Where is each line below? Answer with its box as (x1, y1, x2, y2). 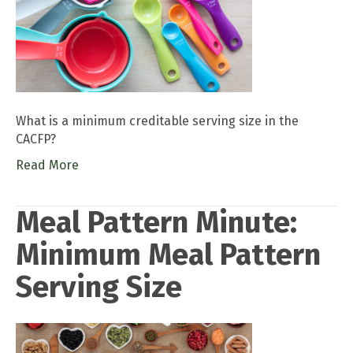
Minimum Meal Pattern (16, 236, 321, 273)
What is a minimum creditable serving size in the (16, 113, 299, 128)
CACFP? (16, 131, 56, 147)
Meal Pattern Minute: (16, 203, 297, 240)
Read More (16, 157, 79, 173)
